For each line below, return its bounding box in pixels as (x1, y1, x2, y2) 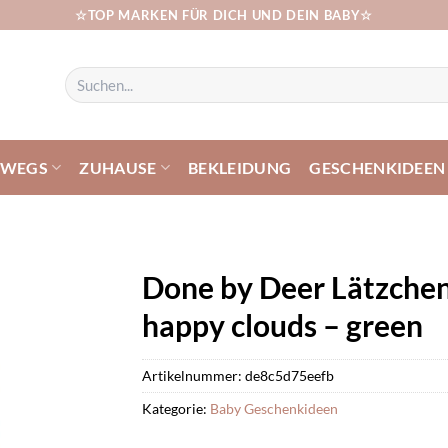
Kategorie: (141, 399, 210, 417)
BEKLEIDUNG (188, 157, 292, 177)
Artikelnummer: (141, 366, 245, 384)
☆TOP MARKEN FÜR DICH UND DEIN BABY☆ (74, 6, 374, 23)
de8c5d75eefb (244, 366, 334, 384)
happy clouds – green (141, 307, 423, 343)
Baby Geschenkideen (209, 399, 338, 417)
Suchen (64, 67, 106, 84)
